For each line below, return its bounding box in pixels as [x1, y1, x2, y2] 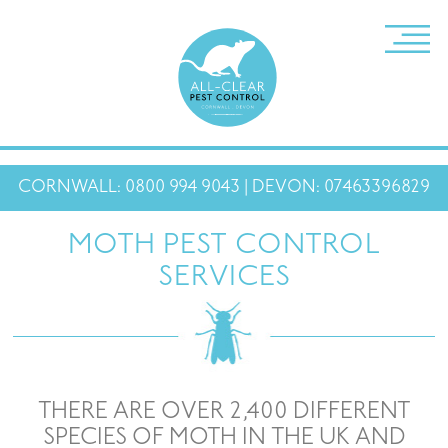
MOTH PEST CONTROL [67, 233, 381, 260]
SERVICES [157, 265, 291, 292]
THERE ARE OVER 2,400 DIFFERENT [37, 402, 411, 423]
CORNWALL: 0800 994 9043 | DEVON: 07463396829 [18, 180, 430, 196]
